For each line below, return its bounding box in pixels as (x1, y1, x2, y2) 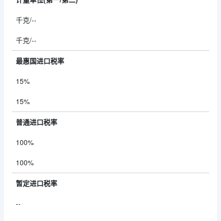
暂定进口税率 (16, 178, 57, 188)
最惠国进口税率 (16, 56, 64, 66)
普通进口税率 (16, 117, 57, 127)
